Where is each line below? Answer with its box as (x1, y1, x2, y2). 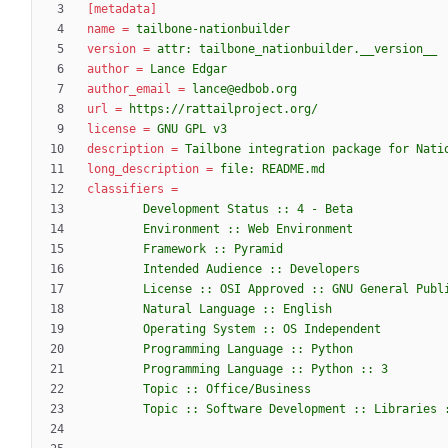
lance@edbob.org (192, 82, 297, 97)
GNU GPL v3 (157, 122, 227, 137)
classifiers (87, 182, 164, 197)
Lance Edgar (150, 62, 227, 77)
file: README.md (220, 162, 325, 177)
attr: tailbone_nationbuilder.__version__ (157, 42, 437, 57)
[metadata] (87, 2, 157, 17)
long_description (87, 162, 199, 177)
